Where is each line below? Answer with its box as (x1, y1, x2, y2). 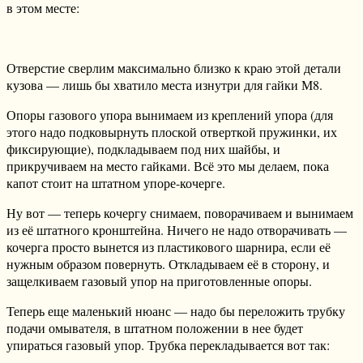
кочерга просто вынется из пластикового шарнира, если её (6, 238, 331, 256)
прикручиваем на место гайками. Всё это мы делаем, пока (6, 157, 329, 175)
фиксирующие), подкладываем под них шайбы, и (6, 140, 280, 158)
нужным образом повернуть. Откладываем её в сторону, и (6, 255, 330, 273)
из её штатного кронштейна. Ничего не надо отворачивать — (6, 221, 347, 239)
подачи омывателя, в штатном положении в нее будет (6, 319, 303, 337)
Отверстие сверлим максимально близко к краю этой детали (6, 59, 341, 77)
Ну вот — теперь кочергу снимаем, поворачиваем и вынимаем (6, 204, 353, 222)
